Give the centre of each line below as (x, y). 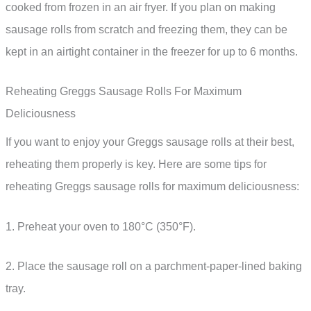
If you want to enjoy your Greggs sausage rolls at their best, (150, 142)
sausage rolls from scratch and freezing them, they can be (146, 29)
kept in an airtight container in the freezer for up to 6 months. (152, 51)
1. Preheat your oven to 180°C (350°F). (101, 226)
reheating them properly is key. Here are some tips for (136, 165)
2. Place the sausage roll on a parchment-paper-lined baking (154, 267)
